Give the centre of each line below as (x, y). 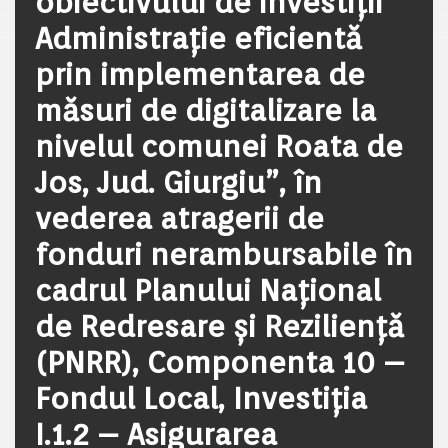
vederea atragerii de (179, 218)
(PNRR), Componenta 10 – (220, 362)
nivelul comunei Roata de (219, 146)
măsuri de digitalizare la (205, 110)
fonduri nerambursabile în (224, 254)
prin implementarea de (200, 74)
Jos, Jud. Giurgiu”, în (178, 182)
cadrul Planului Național (208, 290)
